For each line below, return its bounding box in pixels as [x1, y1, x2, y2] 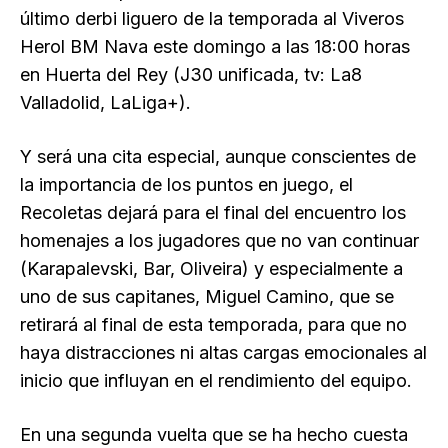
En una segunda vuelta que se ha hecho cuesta [20, 424, 408, 446]
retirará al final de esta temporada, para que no [20, 314, 407, 336]
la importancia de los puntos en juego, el [20, 174, 353, 196]
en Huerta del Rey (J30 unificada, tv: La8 [20, 64, 362, 86]
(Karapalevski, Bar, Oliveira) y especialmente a [20, 258, 403, 280]
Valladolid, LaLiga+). [20, 92, 191, 114]
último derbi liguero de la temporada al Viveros [20, 8, 404, 30]
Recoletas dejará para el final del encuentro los [20, 202, 406, 224]
